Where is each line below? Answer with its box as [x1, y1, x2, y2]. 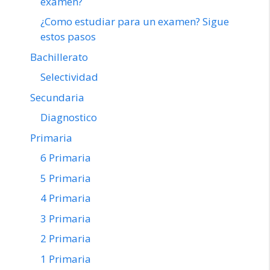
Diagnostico [40, 110, 97, 125]
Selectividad [40, 70, 98, 84]
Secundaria [30, 90, 84, 104]
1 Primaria [40, 251, 91, 266]
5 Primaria [40, 171, 91, 185]
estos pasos [40, 30, 96, 44]
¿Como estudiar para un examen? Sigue [40, 14, 229, 29]
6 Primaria [40, 151, 91, 165]
